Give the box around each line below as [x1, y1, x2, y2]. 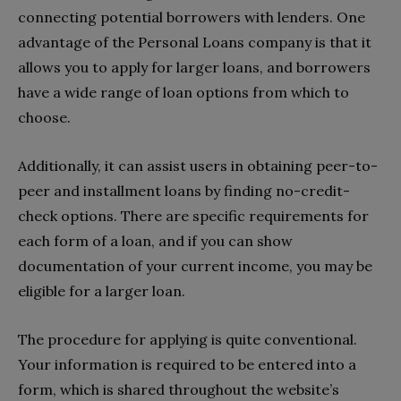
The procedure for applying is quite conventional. [18, 329, 357, 348]
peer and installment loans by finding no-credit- [18, 181, 350, 200]
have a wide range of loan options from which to [18, 82, 349, 101]
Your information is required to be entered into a [18, 354, 356, 373]
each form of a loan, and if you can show [18, 231, 293, 250]
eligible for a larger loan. [18, 281, 185, 300]
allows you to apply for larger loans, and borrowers [18, 57, 371, 76]
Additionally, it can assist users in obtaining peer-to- [18, 156, 378, 175]
